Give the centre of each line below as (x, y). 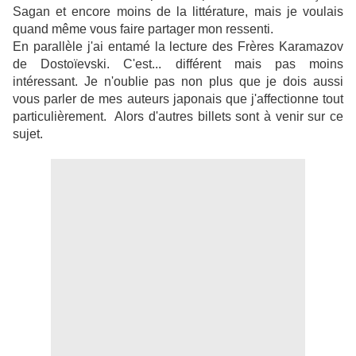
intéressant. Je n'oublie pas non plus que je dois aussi (178, 82)
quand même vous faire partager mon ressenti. (143, 29)
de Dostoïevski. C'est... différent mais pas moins (178, 64)
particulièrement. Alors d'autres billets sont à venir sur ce (178, 117)
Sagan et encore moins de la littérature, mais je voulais (178, 12)
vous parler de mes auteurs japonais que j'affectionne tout (178, 99)
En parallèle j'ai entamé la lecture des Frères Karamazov (178, 47)
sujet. (28, 134)
